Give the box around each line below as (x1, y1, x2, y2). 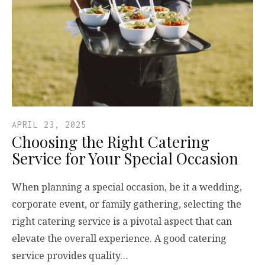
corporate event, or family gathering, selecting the (12, 197, 241, 211)
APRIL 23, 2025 (12, 119, 86, 130)
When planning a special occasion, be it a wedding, (12, 180, 242, 193)
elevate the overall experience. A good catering (12, 231, 227, 245)
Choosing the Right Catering (12, 131, 209, 152)
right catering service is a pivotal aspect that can (12, 214, 232, 228)
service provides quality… (12, 248, 128, 262)
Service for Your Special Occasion (12, 147, 238, 169)
